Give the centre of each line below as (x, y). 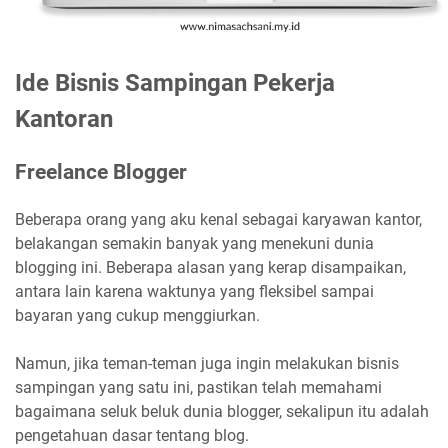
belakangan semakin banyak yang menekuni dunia (194, 243)
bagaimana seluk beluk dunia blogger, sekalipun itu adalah (222, 411)
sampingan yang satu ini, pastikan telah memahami (198, 387)
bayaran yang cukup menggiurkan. (137, 315)
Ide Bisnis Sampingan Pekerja (175, 82)
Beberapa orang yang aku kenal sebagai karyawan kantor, (218, 219)
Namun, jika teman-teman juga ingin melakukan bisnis (207, 363)
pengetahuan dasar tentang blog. (132, 435)
